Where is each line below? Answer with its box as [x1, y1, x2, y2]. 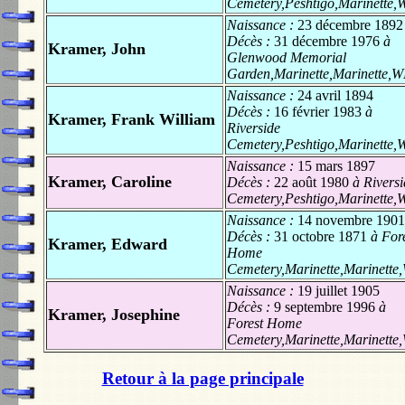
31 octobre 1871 [274, 228, 367, 244]
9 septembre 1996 [274, 298, 375, 315]
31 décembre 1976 [274, 33, 380, 49]
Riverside [227, 119, 280, 136]
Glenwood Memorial [227, 49, 346, 65]
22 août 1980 [274, 174, 349, 190]
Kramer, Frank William [48, 109, 215, 128]
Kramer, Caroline [48, 172, 172, 191]
